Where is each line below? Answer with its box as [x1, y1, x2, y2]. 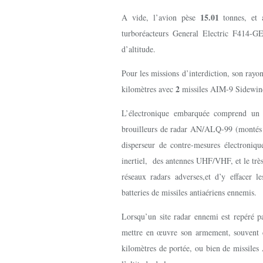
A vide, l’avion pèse [122, 12, 200, 23]
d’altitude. [122, 43, 156, 55]
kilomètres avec [122, 83, 176, 95]
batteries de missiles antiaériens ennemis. [122, 187, 257, 198]
